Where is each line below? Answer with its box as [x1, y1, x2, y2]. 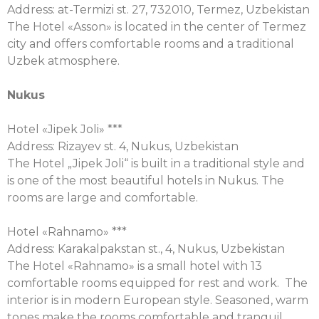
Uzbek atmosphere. [7, 54, 120, 68]
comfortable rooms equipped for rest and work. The [7, 276, 308, 290]
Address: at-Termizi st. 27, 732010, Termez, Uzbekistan [7, 3, 310, 16]
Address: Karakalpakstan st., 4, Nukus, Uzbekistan [7, 242, 285, 256]
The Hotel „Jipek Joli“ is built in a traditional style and [7, 157, 305, 170]
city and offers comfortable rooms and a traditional [7, 37, 294, 51]
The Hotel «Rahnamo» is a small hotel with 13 [7, 259, 262, 273]
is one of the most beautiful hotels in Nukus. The [7, 174, 284, 187]
